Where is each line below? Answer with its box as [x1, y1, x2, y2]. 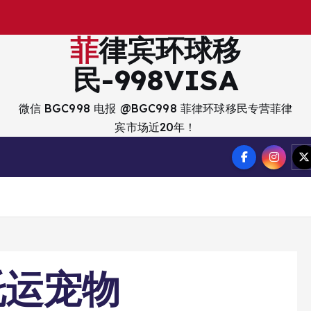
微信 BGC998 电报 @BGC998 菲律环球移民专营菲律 [18, 101, 293, 115]
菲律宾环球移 [69, 32, 99, 67]
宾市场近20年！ [115, 120, 196, 134]
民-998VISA [73, 62, 238, 97]
